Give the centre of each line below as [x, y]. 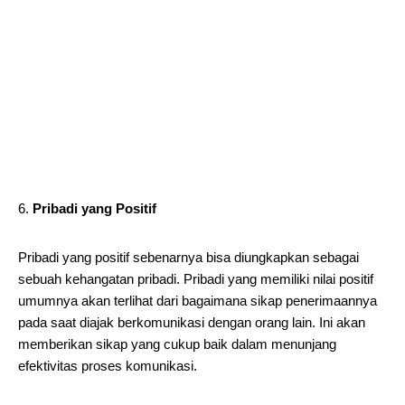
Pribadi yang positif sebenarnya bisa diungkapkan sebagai [188, 257]
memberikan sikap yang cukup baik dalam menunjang [177, 344]
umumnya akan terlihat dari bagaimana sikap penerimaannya [198, 301]
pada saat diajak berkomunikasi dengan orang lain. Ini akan [192, 322]
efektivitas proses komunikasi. [108, 366]
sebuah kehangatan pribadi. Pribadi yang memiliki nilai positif [196, 279]
